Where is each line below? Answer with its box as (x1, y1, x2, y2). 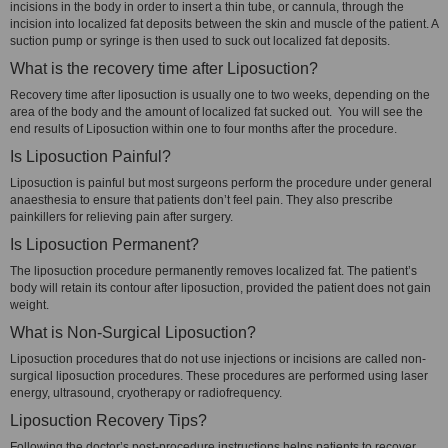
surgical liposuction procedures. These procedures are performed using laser (10, 369, 428, 383)
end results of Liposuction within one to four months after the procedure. (10, 122, 397, 136)
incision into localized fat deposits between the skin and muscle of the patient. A (10, 17, 438, 31)
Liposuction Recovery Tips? (10, 412, 207, 429)
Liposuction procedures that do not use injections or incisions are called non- (10, 352, 426, 366)
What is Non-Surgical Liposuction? (10, 324, 256, 341)
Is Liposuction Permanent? (10, 236, 199, 253)
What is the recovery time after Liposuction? (10, 60, 318, 77)
